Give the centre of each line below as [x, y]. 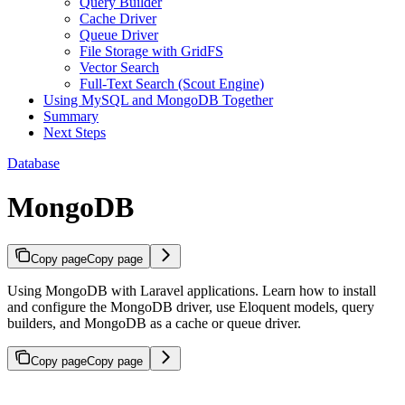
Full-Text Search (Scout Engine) [172, 83]
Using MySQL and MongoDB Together [158, 99]
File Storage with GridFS [151, 51]
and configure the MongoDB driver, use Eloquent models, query [191, 306]
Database [33, 163]
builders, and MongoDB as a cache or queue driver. [154, 323]
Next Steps [75, 132]
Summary [71, 116]
